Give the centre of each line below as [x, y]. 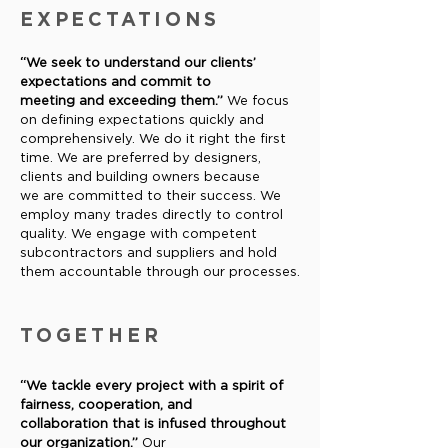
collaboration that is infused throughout [153, 424]
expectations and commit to [115, 82]
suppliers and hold [216, 253]
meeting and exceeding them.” [123, 101]
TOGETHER [91, 335]
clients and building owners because [140, 177]
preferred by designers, [184, 158]
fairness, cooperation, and [106, 405]
